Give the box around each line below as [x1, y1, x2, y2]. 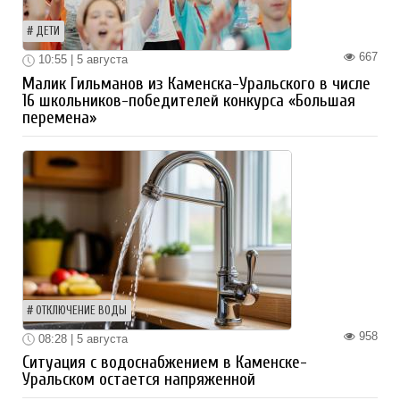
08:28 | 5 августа [35, 331, 128, 346]
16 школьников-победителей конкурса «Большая [22, 90, 355, 111]
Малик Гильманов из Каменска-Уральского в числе [22, 73, 371, 94]
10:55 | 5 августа [35, 53, 128, 67]
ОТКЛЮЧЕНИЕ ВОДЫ [36, 304, 127, 317]
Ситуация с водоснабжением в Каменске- [22, 353, 307, 373]
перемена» [22, 107, 96, 128]
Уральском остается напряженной [22, 370, 255, 390]
